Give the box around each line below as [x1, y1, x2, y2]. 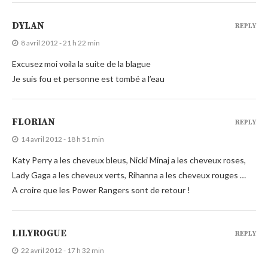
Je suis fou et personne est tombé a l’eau [12, 73, 165, 84]
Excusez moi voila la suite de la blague [12, 58, 151, 69]
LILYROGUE [12, 227, 66, 239]
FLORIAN [12, 115, 55, 128]
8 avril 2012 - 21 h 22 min [21, 38, 100, 47]
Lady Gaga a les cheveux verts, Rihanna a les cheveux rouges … [12, 169, 246, 180]
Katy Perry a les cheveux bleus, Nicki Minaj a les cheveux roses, [12, 154, 246, 165]
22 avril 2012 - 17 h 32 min [21, 245, 104, 255]
